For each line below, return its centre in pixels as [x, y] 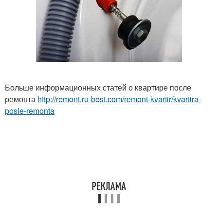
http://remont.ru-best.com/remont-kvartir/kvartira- [119, 99]
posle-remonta [30, 110]
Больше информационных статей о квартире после [98, 87]
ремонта [21, 99]
